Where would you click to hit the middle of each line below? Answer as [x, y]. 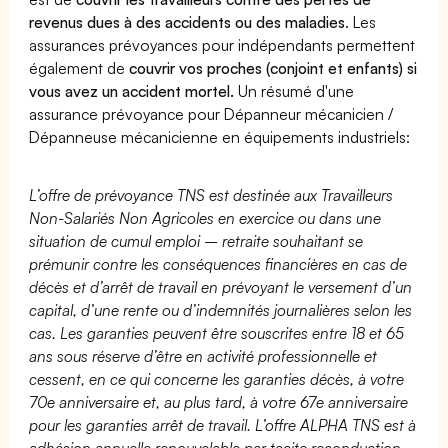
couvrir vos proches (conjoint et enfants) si [273, 67]
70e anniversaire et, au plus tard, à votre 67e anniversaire [219, 401]
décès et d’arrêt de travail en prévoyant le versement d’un [221, 286]
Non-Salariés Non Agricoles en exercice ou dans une [205, 217]
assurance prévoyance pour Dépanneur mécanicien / [211, 113]
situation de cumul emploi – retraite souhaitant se [196, 240]
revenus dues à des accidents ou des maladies [187, 21]
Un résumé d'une [294, 90]
